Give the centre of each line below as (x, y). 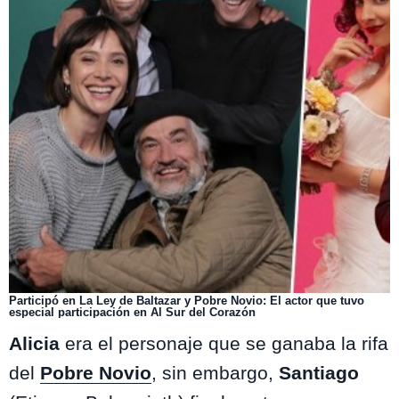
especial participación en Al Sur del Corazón (132, 312)
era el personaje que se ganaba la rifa (224, 343)
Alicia (34, 343)
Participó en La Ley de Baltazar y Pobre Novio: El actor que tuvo (187, 300)
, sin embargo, (215, 372)
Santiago (319, 372)
